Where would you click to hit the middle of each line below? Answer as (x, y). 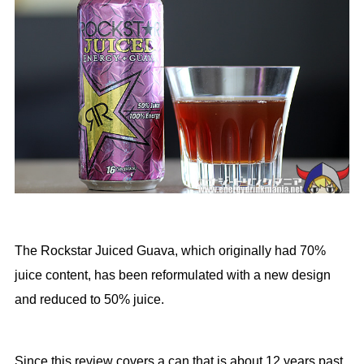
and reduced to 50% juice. (89, 300)
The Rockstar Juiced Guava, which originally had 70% (170, 251)
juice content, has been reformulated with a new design (172, 275)
